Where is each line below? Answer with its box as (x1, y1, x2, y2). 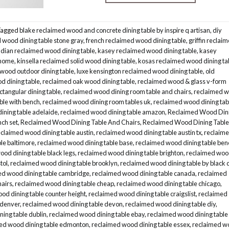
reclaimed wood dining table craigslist (88, 190, 196, 198)
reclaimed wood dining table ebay (49, 210, 145, 219)
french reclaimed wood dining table (86, 36, 186, 45)
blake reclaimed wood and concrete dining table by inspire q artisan (19, 26, 210, 35)
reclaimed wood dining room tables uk (42, 98, 151, 106)
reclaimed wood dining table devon (22, 200, 123, 209)
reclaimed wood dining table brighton (78, 149, 184, 157)
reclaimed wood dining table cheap (15, 179, 114, 188)
